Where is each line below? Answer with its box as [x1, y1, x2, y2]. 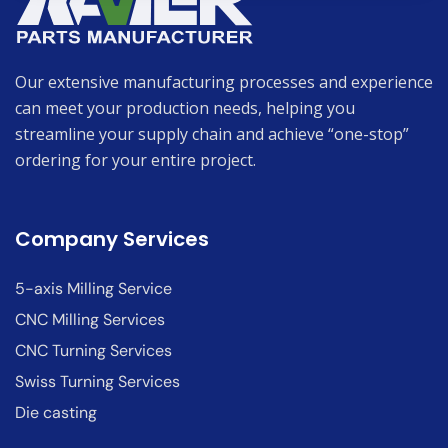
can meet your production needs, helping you [15, 96, 355, 119]
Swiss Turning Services [15, 370, 180, 392]
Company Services [15, 224, 209, 253]
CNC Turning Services [15, 339, 172, 361]
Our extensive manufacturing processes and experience [15, 70, 433, 93]
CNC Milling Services [15, 308, 165, 330]
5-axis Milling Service [15, 277, 172, 299]
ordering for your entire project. [15, 148, 256, 171]
